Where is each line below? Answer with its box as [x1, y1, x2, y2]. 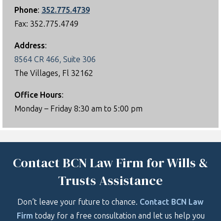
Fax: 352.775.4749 [14, 19, 78, 29]
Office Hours [14, 90, 62, 100]
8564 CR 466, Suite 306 [14, 55, 96, 65]
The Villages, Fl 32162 [14, 69, 93, 78]
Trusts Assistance [58, 172, 163, 190]
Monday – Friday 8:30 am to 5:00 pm [14, 104, 143, 114]
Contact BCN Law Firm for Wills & [13, 154, 208, 172]
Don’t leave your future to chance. [17, 197, 140, 207]
